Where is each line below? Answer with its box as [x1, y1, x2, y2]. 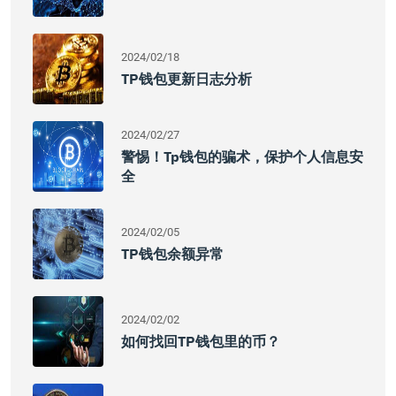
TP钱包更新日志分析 [121, 70, 252, 88]
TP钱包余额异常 [121, 245, 224, 263]
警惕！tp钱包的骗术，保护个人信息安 [121, 148, 363, 165]
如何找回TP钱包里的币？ [121, 332, 280, 350]
